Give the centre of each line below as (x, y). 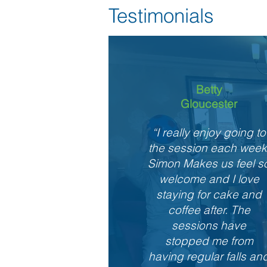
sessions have (209, 225)
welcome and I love (209, 179)
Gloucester (209, 104)
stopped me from (209, 241)
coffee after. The (209, 210)
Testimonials (161, 15)
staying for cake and (209, 194)
